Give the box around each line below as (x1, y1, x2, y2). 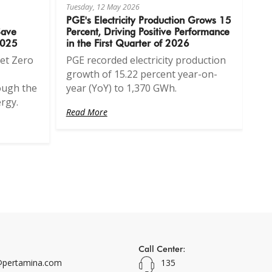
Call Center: (138, 242, 186, 254)
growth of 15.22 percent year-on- (66, 67, 217, 81)
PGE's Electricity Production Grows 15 (66, 12, 231, 26)
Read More (66, 106, 107, 118)
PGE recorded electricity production (66, 53, 226, 67)
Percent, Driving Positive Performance (66, 24, 229, 38)
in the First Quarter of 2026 (66, 35, 189, 49)
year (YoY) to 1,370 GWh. (66, 81, 177, 95)
